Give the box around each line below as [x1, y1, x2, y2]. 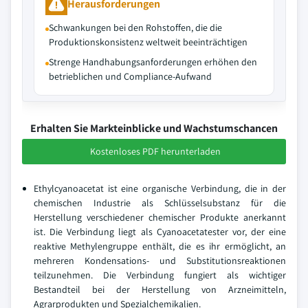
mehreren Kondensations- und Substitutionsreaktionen [34, 254, 286, 267]
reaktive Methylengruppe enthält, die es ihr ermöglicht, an [34, 240, 286, 252]
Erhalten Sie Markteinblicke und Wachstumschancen [30, 121, 278, 135]
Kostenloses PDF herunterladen [90, 145, 221, 157]
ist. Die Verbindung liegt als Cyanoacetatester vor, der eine [34, 225, 286, 238]
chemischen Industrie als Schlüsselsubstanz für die [34, 197, 286, 209]
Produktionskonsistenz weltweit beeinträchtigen [49, 36, 247, 48]
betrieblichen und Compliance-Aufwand [49, 70, 212, 82]
